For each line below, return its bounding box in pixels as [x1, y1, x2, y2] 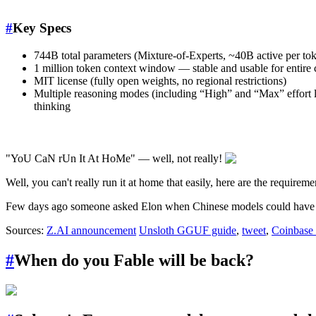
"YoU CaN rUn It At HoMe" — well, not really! [6, 152, 225, 165]
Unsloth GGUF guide [139, 224, 236, 237]
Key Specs [13, 20, 71, 36]
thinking [34, 100, 71, 113]
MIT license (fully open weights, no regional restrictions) [34, 75, 286, 87]
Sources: [6, 224, 47, 237]
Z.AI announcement [47, 224, 136, 237]
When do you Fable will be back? [14, 250, 254, 269]
